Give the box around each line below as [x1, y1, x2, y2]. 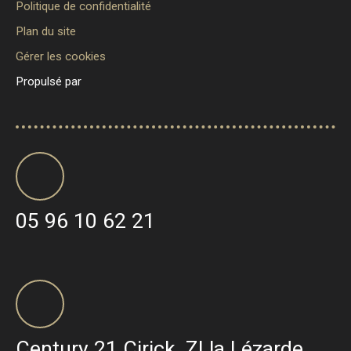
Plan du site [16, 24, 76, 38]
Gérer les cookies [16, 49, 106, 63]
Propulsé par [16, 74, 81, 89]
